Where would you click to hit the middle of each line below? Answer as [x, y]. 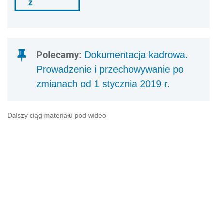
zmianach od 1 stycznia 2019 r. [103, 84]
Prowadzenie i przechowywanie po [110, 70]
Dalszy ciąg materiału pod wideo [57, 116]
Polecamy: [60, 55]
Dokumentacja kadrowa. [136, 55]
